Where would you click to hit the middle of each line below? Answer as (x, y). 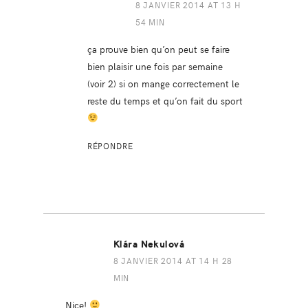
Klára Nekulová (149, 244)
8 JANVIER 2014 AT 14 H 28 (173, 260)
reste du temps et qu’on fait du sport (165, 100)
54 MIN (150, 22)
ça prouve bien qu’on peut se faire (158, 48)
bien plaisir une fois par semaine (155, 66)
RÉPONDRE (110, 145)
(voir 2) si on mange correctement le (163, 83)
